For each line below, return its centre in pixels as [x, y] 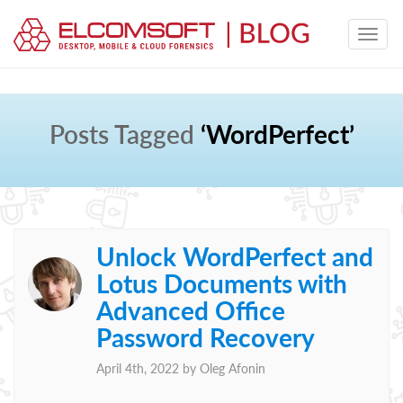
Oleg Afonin [233, 368]
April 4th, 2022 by [148, 368]
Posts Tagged [121, 134]
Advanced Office [191, 310]
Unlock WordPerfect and [235, 256]
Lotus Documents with [222, 283]
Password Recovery [206, 337]
